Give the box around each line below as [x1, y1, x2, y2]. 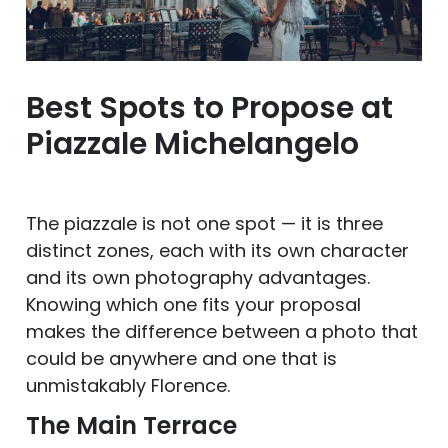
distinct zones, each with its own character [26, 237, 409, 263]
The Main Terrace [26, 408, 237, 442]
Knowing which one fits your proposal [26, 291, 361, 317]
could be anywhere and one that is [26, 345, 337, 371]
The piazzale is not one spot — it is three [26, 210, 383, 236]
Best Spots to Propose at [26, 86, 393, 129]
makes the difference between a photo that [26, 318, 418, 344]
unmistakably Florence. [26, 372, 230, 398]
